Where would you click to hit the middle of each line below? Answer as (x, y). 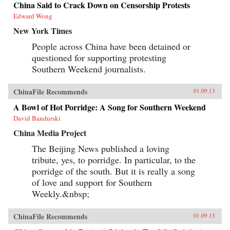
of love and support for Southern (92, 182)
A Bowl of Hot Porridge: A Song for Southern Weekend (110, 107)
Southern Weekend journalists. (89, 69)
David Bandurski (37, 118)
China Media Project (50, 132)
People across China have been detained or (111, 46)
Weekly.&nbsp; (61, 193)
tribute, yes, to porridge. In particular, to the (114, 159)
